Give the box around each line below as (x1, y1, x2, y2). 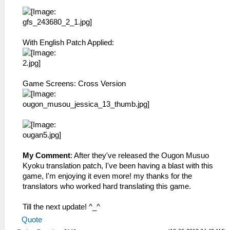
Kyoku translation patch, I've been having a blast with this (23, 162, 213, 170)
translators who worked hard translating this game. (23, 182, 191, 191)
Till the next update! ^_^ (23, 203, 100, 212)
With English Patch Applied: (23, 39, 114, 47)
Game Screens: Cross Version (23, 80, 126, 88)
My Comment (23, 151, 70, 160)
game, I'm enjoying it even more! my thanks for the (23, 172, 192, 181)
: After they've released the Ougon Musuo (70, 151, 209, 160)
